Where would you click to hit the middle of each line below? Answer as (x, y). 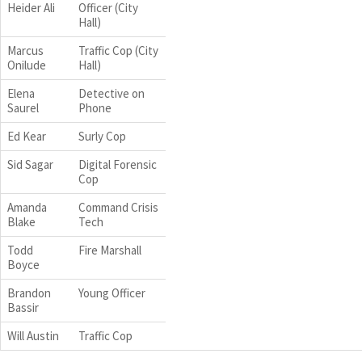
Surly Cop (102, 136)
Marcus (25, 51)
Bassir (23, 307)
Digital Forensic (118, 164)
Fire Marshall (110, 250)
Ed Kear (27, 136)
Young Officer (112, 293)
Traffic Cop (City (118, 51)
